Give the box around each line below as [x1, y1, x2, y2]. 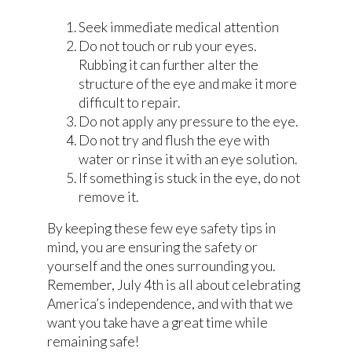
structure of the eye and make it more [79, 75, 297, 92]
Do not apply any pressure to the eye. [79, 112, 298, 130]
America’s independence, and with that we [47, 295, 293, 312]
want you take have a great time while [47, 313, 268, 331]
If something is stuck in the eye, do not [79, 169, 300, 186]
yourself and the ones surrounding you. [47, 257, 275, 274]
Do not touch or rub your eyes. [79, 37, 256, 54]
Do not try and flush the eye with [79, 131, 269, 148]
